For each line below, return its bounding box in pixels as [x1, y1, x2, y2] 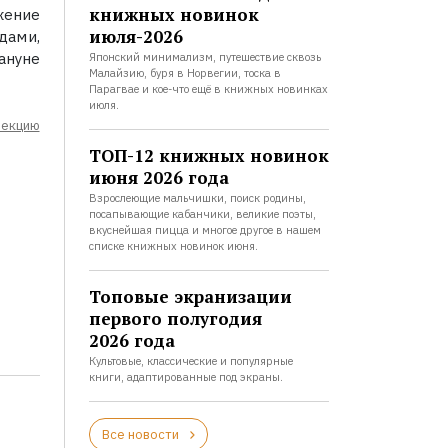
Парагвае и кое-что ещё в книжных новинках [88, 82, 328, 96]
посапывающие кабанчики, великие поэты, [88, 207, 316, 221]
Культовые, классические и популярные [88, 354, 293, 368]
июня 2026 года [88, 166, 229, 189]
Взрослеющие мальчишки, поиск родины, [88, 191, 306, 205]
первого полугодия [88, 307, 262, 330]
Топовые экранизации [88, 285, 292, 308]
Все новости [101, 426, 179, 443]
